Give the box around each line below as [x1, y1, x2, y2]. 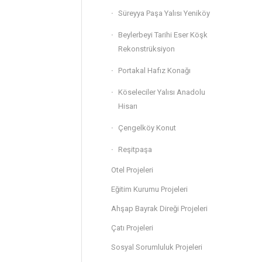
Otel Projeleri [111, 166, 153, 174]
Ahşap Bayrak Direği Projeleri [111, 204, 208, 213]
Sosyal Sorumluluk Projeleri [111, 243, 202, 251]
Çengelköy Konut [118, 123, 176, 132]
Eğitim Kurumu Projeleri [111, 185, 188, 194]
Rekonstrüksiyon [118, 44, 175, 53]
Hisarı [118, 102, 137, 111]
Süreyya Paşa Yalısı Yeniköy [118, 9, 210, 18]
